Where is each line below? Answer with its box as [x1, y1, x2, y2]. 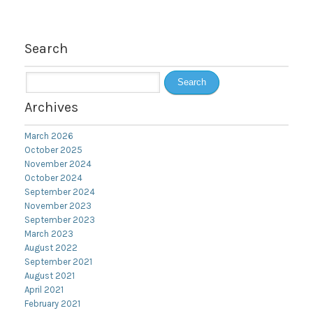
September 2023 [24, 214, 95, 225]
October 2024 [24, 173, 82, 183]
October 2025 [24, 145, 82, 155]
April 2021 [24, 284, 64, 295]
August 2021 [24, 270, 75, 281]
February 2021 [24, 298, 80, 309]
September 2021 [24, 256, 92, 267]
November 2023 [24, 201, 92, 211]
